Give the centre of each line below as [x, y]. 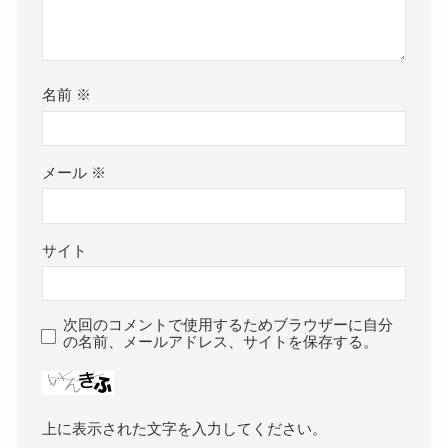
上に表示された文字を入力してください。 [185, 429]
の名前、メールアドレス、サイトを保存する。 [221, 342]
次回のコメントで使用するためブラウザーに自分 [228, 325]
